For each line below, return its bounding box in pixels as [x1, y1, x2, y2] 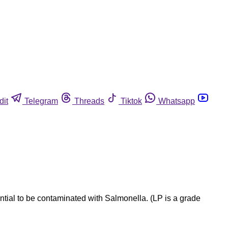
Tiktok [121, 96, 142, 105]
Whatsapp [158, 96, 195, 105]
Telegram [24, 96, 58, 105]
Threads [74, 96, 104, 105]
